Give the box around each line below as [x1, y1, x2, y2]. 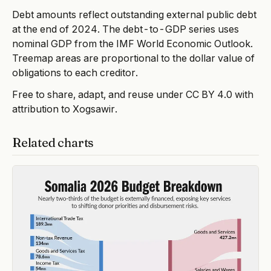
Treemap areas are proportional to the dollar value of [12, 52, 255, 65]
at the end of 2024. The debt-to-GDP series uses [12, 23, 239, 36]
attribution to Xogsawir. [12, 103, 117, 116]
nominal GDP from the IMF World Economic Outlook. [12, 38, 253, 50]
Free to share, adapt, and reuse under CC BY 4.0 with [12, 88, 253, 101]
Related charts [12, 135, 94, 151]
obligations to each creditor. [12, 67, 138, 79]
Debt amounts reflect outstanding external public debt [12, 8, 256, 21]
